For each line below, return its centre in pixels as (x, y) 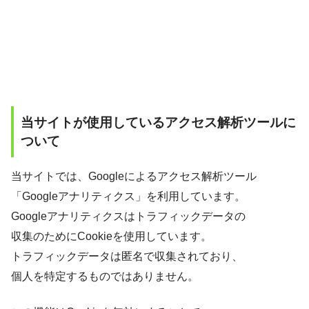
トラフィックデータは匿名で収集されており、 (127, 256)
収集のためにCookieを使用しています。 (111, 236)
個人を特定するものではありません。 (105, 276)
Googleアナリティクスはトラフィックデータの (128, 216)
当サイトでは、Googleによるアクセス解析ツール (134, 176)
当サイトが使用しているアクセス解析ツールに (158, 122)
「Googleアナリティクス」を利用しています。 (128, 196)
